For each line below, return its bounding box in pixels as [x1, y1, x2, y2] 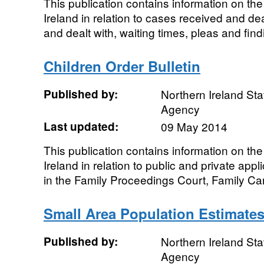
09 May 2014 [160, 118, 227, 134]
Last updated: [43, 118, 118, 134]
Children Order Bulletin [43, 56, 200, 76]
